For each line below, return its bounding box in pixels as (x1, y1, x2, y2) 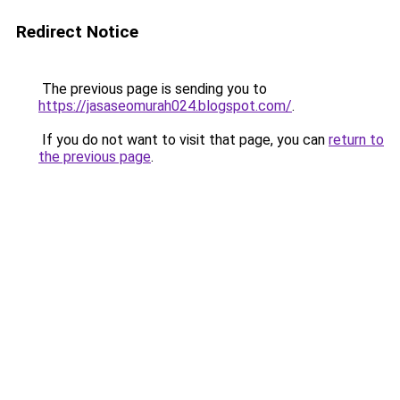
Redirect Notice (16, 21, 138, 42)
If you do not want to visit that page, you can (38, 131, 329, 148)
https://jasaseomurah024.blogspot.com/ (38, 97, 292, 114)
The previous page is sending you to (38, 80, 267, 97)
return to (329, 131, 384, 148)
